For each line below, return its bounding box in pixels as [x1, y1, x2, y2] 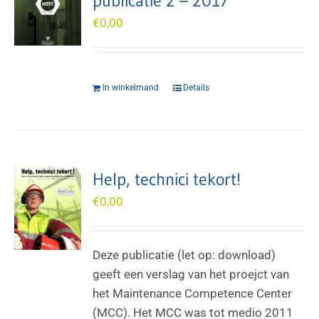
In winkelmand [103, 83, 159, 93]
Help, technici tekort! [93, 169, 241, 189]
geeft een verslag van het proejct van [93, 267, 290, 281]
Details [183, 83, 210, 93]
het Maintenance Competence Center [93, 286, 293, 300]
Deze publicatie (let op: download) [93, 248, 276, 262]
